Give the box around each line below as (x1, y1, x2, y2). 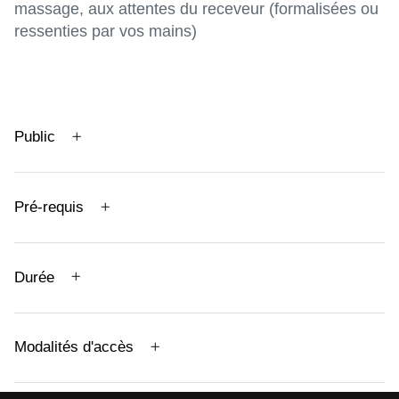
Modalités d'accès (14, 338, 134, 356)
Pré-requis (14, 199, 84, 216)
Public (14, 128, 55, 146)
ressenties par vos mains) (14, 21, 197, 40)
